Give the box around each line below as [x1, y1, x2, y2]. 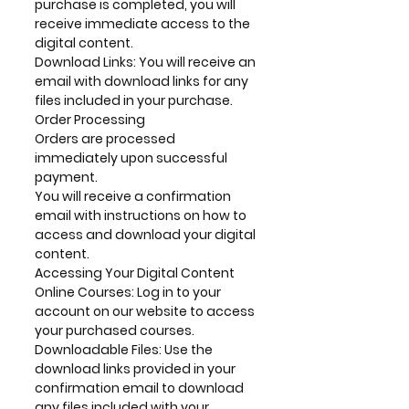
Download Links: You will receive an [35, 53, 256, 71]
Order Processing [35, 110, 145, 129]
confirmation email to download [35, 379, 244, 397]
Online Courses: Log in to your [35, 283, 221, 301]
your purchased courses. [35, 321, 194, 340]
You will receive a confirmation [35, 187, 231, 205]
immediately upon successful [35, 149, 227, 167]
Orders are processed [35, 130, 175, 148]
